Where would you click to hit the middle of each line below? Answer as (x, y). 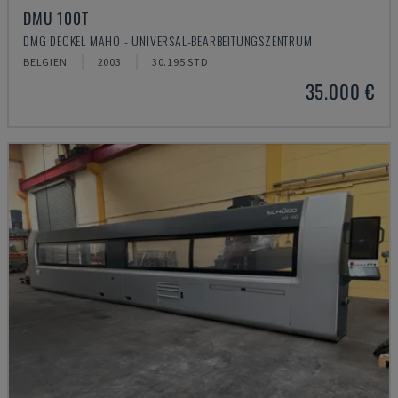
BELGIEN (45, 62)
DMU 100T (56, 18)
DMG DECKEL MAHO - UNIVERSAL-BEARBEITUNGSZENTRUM (168, 40)
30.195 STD (180, 62)
